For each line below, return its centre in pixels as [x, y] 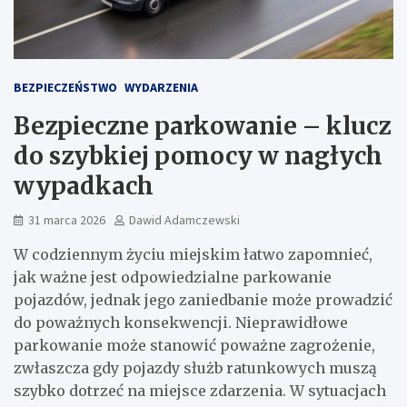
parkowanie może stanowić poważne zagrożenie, [194, 345]
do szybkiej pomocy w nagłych [198, 156]
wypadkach [84, 186]
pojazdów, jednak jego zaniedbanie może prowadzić [203, 300]
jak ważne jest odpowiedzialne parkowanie [173, 277]
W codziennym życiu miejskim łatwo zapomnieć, [193, 254]
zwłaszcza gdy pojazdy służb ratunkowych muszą [195, 368]
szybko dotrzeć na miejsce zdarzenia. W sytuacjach [200, 391]
